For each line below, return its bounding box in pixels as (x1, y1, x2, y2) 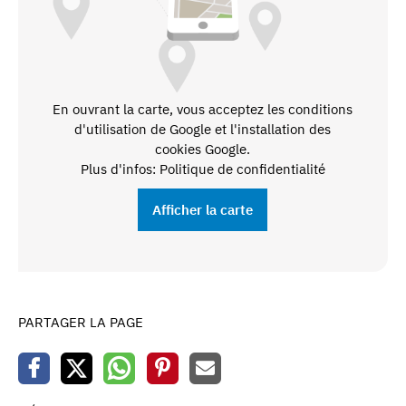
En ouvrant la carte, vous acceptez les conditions (53, 101, 353, 119)
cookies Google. (155, 140, 251, 159)
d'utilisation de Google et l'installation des (74, 121, 332, 139)
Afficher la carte (152, 201, 254, 219)
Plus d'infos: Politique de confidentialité (80, 160, 325, 179)
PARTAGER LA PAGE (18, 313, 143, 331)
